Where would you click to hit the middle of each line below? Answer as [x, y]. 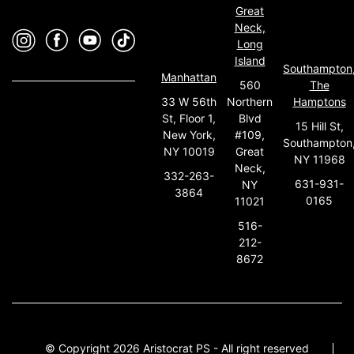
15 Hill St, [319, 126]
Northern [250, 101]
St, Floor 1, [189, 118]
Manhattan [189, 77]
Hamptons [319, 102]
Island [250, 60]
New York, [189, 134]
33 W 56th [189, 101]
